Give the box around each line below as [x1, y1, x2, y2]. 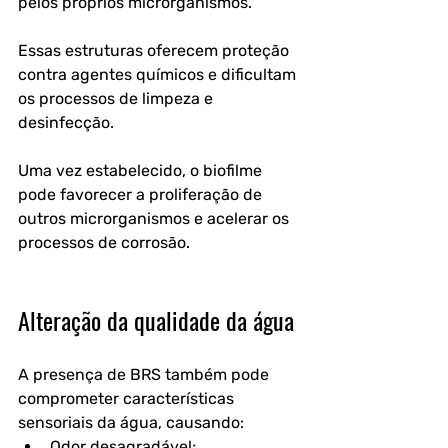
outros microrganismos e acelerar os [18, 209, 293, 228]
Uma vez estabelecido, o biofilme [18, 161, 266, 180]
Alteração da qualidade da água [18, 302, 294, 338]
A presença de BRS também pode [18, 365, 273, 384]
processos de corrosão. [18, 233, 190, 252]
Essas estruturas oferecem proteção [18, 41, 293, 60]
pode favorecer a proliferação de [18, 185, 266, 204]
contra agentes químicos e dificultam [18, 65, 300, 84]
